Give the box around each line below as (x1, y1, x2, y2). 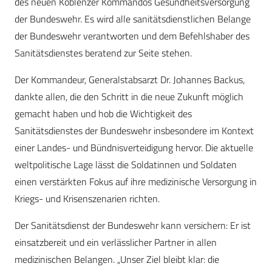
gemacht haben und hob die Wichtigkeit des (15, 106, 192, 121)
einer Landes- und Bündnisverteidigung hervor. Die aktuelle (15, 140, 253, 155)
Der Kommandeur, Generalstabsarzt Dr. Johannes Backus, (15, 72, 245, 87)
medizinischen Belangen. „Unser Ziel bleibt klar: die (15, 252, 219, 267)
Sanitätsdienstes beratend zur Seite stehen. (15, 46, 192, 61)
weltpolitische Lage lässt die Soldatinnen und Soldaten (15, 157, 237, 172)
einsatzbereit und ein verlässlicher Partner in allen (15, 235, 217, 250)
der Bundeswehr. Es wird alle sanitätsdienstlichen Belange (15, 12, 251, 27)
